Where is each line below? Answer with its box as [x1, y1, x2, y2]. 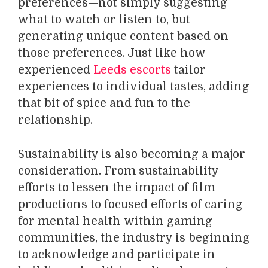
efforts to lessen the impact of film [18, 181, 215, 194]
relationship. [18, 114, 93, 127]
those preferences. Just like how [18, 47, 206, 60]
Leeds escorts [93, 63, 171, 77]
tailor [171, 63, 206, 77]
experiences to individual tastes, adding [18, 80, 249, 94]
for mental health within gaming [18, 214, 212, 228]
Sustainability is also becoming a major [18, 147, 245, 161]
